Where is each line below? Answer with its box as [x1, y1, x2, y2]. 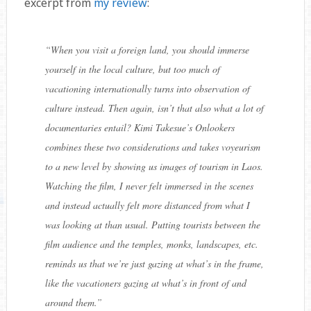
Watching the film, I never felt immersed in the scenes [44, 179, 253, 193]
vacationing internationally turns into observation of [44, 82, 250, 96]
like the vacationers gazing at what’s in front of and [44, 276, 246, 290]
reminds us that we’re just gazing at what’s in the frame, [44, 257, 264, 271]
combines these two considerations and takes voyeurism [44, 140, 260, 154]
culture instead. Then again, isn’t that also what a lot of [44, 101, 264, 115]
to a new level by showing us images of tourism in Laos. [44, 160, 263, 174]
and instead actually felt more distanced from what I [44, 199, 250, 212]
